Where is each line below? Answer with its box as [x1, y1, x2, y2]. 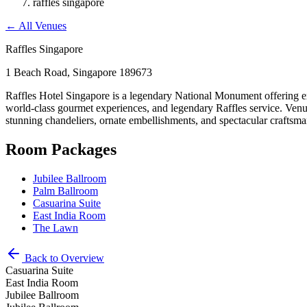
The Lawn [33, 221, 78, 234]
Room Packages [5, 140, 116, 158]
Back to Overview [25, 251, 104, 264]
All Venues [19, 20, 66, 32]
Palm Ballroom [33, 184, 98, 197]
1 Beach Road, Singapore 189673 [5, 66, 152, 78]
